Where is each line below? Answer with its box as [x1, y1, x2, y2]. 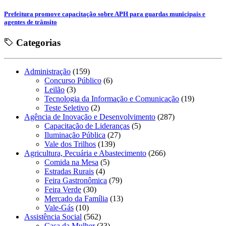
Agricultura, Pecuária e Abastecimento [24, 148, 146, 157]
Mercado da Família [44, 194, 108, 203]
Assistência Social [24, 212, 82, 221]
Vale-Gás [44, 203, 74, 212]
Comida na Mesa [44, 157, 98, 166]
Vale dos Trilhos [44, 139, 96, 148]
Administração [24, 67, 71, 76]
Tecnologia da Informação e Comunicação [44, 94, 179, 103]
